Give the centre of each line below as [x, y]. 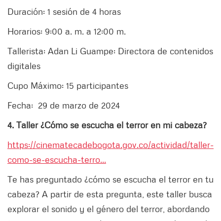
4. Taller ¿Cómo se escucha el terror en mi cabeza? [107, 125]
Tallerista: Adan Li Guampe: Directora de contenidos [110, 51]
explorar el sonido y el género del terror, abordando [109, 209]
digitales [24, 66]
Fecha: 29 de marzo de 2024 [64, 105]
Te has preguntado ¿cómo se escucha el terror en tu [110, 179]
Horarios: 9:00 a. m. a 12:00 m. [67, 31]
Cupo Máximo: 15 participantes [68, 86]
